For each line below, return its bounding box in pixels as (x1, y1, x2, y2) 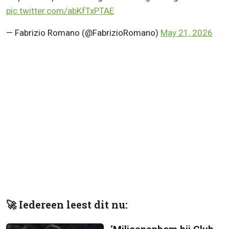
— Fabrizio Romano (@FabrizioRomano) (6, 28, 161, 38)
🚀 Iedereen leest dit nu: (6, 198, 128, 212)
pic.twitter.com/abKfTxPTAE (6, 6, 114, 16)
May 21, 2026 (161, 28, 213, 38)
